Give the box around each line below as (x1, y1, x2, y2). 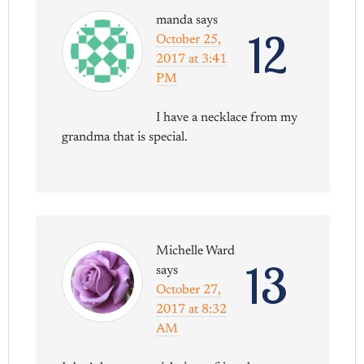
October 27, (156, 284, 222, 297)
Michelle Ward (156, 245, 236, 258)
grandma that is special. (62, 131, 188, 145)
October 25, (156, 33, 222, 47)
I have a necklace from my (156, 111, 298, 125)
